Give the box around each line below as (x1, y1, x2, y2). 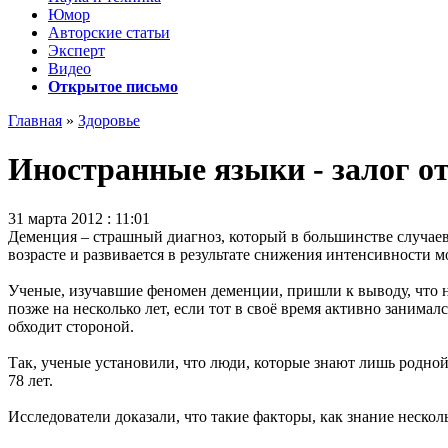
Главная (8, 112, 62, 129)
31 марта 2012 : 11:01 (8, 209, 150, 227)
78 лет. (8, 371, 53, 389)
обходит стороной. (8, 317, 134, 335)
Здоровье (78, 112, 140, 129)
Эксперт (48, 42, 105, 59)
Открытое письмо (48, 78, 178, 95)
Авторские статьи (48, 24, 170, 41)
